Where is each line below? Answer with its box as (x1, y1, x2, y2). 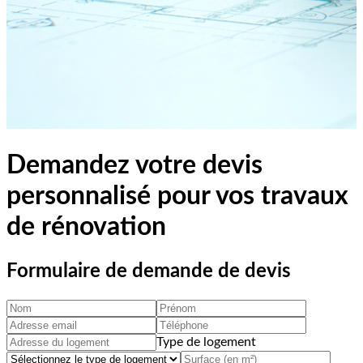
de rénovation (6, 214, 166, 241)
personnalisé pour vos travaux (6, 183, 348, 210)
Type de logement (156, 335, 256, 348)
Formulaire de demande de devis (6, 261, 291, 281)
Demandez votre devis (6, 152, 263, 179)
